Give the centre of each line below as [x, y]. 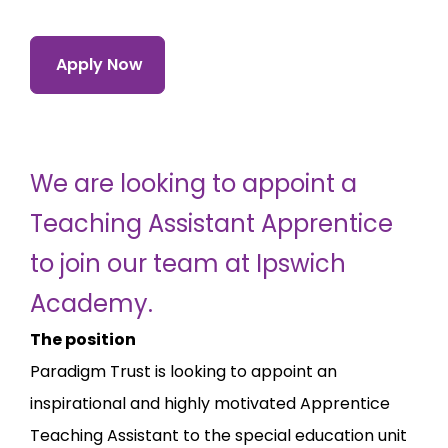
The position [83, 339]
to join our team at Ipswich [188, 263]
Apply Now [99, 64]
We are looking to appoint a [193, 183]
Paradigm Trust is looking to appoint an [183, 371]
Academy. [91, 303]
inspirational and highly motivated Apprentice [210, 403]
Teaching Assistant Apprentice [211, 223]
